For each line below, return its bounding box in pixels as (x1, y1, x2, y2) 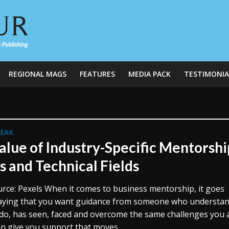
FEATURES (79, 69, 115, 79)
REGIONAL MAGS (8, 69, 66, 79)
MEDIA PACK (128, 69, 171, 79)
